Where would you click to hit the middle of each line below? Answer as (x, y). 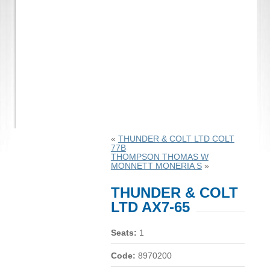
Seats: (124, 233)
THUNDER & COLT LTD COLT (176, 139)
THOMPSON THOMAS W (159, 157)
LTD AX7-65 (150, 207)
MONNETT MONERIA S (156, 166)
